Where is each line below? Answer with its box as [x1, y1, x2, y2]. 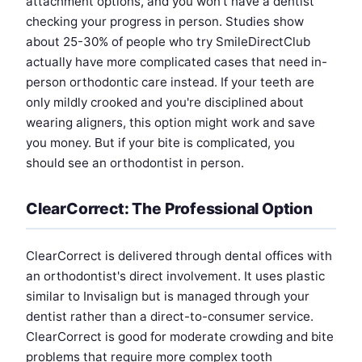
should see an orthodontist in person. [26, 155, 244, 171]
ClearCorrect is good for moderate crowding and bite [26, 329, 334, 345]
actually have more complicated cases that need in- [26, 54, 327, 70]
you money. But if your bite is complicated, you [26, 135, 295, 151]
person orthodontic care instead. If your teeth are [26, 74, 314, 90]
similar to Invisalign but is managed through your [26, 288, 309, 305]
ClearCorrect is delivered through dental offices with [26, 248, 332, 264]
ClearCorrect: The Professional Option [26, 199, 313, 219]
